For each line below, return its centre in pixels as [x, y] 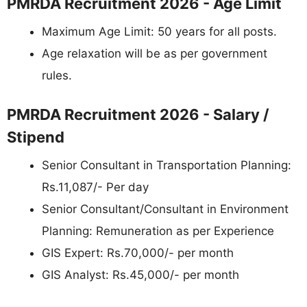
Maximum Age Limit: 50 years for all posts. [159, 31]
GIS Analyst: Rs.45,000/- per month [140, 275]
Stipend [36, 137]
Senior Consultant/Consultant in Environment [165, 209]
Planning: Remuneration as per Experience [158, 231]
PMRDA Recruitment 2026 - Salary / [138, 115]
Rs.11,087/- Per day [95, 187]
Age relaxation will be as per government [155, 53]
